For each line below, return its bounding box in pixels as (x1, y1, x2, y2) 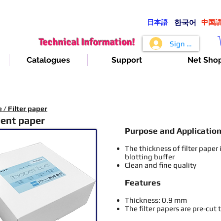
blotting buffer (125, 152, 175, 161)
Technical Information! (39, 36, 135, 48)
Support (111, 55, 142, 65)
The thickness (125, 144, 171, 153)
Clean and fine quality (125, 161, 196, 170)
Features (125, 178, 161, 188)
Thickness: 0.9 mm (125, 196, 187, 205)
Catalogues (27, 55, 70, 65)
